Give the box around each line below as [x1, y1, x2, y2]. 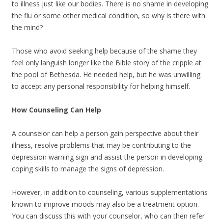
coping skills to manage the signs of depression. [12, 164, 164, 174]
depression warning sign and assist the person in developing [12, 152, 202, 162]
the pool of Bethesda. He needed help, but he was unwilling [12, 70, 200, 80]
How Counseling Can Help [12, 105, 101, 115]
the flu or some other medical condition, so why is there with [12, 11, 205, 21]
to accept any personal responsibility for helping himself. [12, 82, 190, 91]
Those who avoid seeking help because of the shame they [12, 46, 197, 56]
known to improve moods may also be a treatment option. [12, 199, 199, 209]
